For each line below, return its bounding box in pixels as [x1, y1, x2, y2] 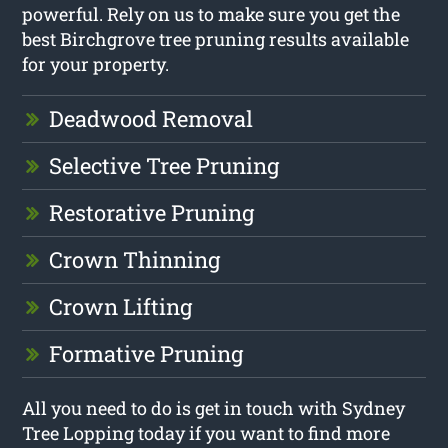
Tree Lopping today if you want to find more [22, 420, 391, 445]
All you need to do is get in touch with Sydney [22, 395, 406, 420]
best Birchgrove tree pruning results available [22, 26, 410, 51]
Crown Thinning [49, 244, 221, 274]
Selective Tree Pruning [49, 150, 280, 180]
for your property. [22, 51, 170, 76]
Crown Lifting [49, 291, 193, 321]
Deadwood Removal [49, 103, 254, 133]
